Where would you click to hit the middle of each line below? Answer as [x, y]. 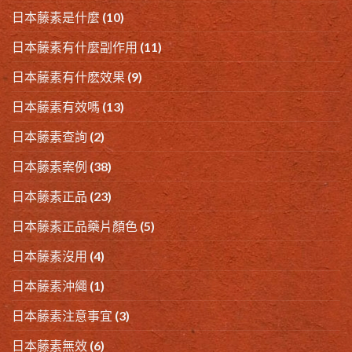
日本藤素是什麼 [56, 17]
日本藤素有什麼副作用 [75, 47]
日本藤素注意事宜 [62, 316]
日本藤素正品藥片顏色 [75, 226]
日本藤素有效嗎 [56, 107]
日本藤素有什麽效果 [68, 77]
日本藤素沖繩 [49, 286]
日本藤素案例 [49, 167]
